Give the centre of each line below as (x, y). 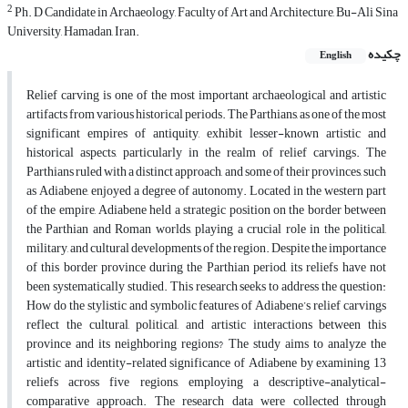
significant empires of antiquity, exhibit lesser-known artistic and (206, 134)
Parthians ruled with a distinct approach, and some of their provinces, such (206, 172)
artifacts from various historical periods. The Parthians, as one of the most (206, 115)
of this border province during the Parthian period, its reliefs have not (206, 268)
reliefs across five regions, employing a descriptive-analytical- (206, 382)
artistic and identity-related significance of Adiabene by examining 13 (206, 363)
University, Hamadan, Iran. (73, 32)
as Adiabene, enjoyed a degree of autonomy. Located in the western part (206, 191)
